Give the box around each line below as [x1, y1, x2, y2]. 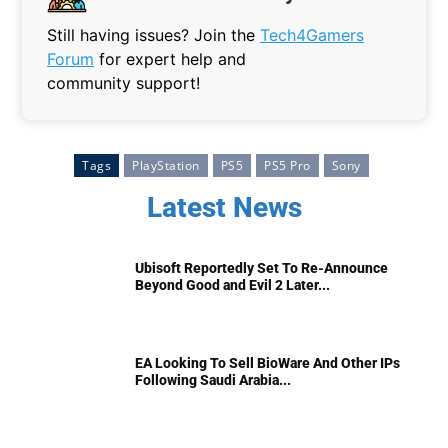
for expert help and [94, 49, 246, 70]
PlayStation [132, 157, 200, 175]
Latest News [146, 191, 302, 225]
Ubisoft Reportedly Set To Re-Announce [135, 260, 388, 277]
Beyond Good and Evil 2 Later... [135, 277, 330, 294]
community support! [47, 73, 200, 94]
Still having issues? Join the [47, 25, 260, 46]
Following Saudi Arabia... [135, 372, 291, 389]
